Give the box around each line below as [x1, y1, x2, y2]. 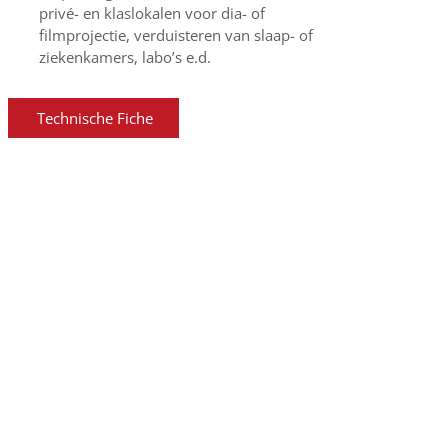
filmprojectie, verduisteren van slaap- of [38, 25, 313, 45]
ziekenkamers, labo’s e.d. [38, 47, 211, 67]
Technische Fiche [36, 108, 153, 128]
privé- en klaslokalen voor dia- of [38, 3, 265, 23]
